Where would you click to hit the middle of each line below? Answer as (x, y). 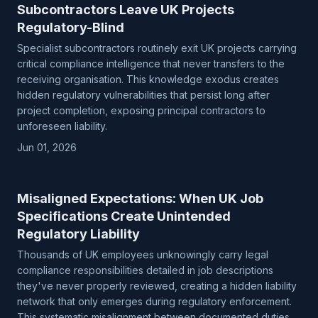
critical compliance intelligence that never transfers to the (151, 64)
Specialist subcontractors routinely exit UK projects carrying (157, 48)
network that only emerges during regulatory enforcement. (154, 301)
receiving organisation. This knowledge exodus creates (148, 79)
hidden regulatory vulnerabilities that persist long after (143, 95)
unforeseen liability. (62, 126)
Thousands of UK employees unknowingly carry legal (143, 254)
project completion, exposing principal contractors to (141, 110)
